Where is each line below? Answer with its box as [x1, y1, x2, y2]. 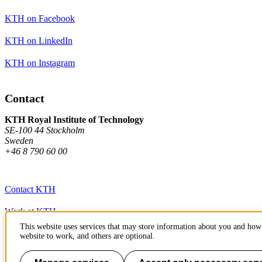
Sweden [5, 135, 33, 146]
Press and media [5, 228, 64, 239]
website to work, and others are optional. [20, 232, 155, 240]
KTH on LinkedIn [5, 35, 73, 46]
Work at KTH [5, 206, 56, 216]
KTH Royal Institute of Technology [5, 114, 144, 125]
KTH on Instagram [5, 57, 75, 68]
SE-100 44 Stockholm [5, 125, 85, 135]
